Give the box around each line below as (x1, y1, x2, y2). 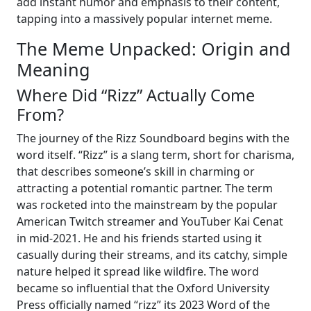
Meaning (17, 58, 90, 82)
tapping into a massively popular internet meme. (17, 11, 272, 27)
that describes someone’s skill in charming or (17, 164, 255, 180)
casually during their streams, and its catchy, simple (17, 247, 287, 263)
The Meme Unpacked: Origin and (17, 37, 291, 61)
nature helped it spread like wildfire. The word (17, 264, 259, 280)
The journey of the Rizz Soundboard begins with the (17, 131, 289, 146)
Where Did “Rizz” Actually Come (17, 84, 255, 107)
